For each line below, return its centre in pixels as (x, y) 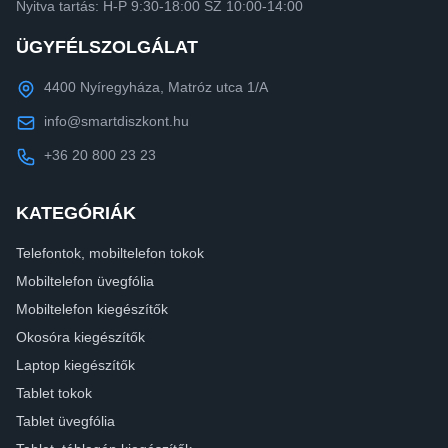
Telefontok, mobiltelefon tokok (110, 252)
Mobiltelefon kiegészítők (92, 308)
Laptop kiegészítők (75, 364)
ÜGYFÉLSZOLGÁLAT (107, 46)
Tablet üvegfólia (65, 420)
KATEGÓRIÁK (76, 212)
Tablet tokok (54, 392)
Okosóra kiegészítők (80, 336)
